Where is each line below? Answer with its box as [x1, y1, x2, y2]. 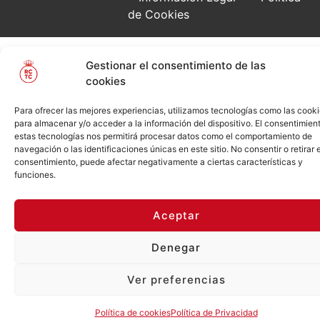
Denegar [151, 240, 201, 254]
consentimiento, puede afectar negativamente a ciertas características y [14, 156, 303, 167]
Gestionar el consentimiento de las [86, 59, 266, 72]
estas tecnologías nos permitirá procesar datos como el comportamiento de [14, 131, 312, 141]
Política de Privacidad [170, 307, 258, 318]
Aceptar [152, 208, 200, 222]
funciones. [14, 169, 56, 180]
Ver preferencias [126, 272, 226, 286]
